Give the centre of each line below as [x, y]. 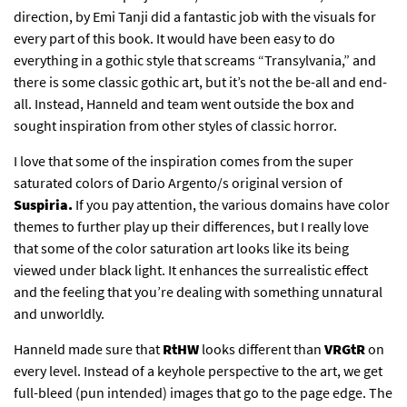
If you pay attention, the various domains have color [233, 205]
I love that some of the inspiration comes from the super [184, 161]
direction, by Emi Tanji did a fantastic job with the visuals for [195, 17]
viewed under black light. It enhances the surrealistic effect [191, 270]
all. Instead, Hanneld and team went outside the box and [184, 104]
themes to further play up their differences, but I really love [191, 227]
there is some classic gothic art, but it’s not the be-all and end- [200, 82]
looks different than [262, 349]
